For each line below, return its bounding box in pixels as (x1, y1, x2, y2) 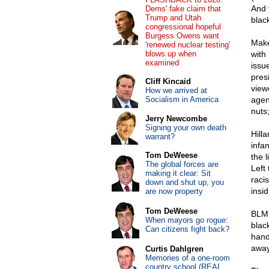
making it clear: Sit (145, 169, 211, 178)
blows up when (145, 49, 196, 58)
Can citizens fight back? (145, 225, 229, 234)
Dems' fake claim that (145, 4, 221, 13)
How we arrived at (145, 86, 207, 95)
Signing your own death (145, 123, 226, 132)
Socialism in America (145, 95, 219, 104)
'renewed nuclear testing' (145, 40, 230, 49)
